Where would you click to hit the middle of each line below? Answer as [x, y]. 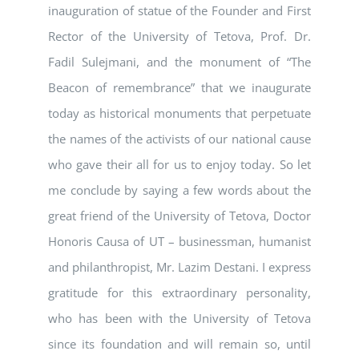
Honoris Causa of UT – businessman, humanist [179, 242]
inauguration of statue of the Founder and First [179, 11]
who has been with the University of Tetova [179, 319]
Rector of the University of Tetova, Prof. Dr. [179, 36]
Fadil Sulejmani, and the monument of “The [179, 62]
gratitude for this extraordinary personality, [179, 293]
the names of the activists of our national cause [179, 139]
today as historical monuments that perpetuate [179, 113]
